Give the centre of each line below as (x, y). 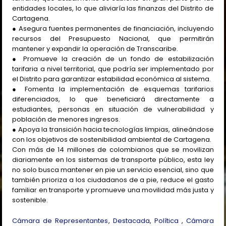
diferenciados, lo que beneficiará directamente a (113, 99)
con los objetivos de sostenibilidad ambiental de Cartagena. (112, 139)
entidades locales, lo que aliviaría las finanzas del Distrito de (113, 8)
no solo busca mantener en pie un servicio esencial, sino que (113, 169)
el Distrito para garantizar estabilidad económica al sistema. (112, 79)
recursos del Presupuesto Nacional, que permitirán (113, 38)
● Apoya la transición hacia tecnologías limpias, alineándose (113, 129)
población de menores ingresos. (66, 119)
